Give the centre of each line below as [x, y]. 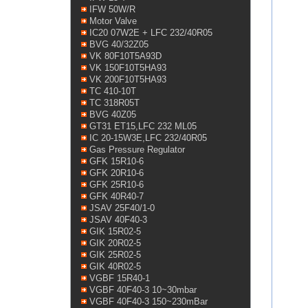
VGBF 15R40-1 [120, 278]
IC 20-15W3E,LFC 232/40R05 [148, 138]
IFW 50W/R [112, 9]
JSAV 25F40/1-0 [122, 208]
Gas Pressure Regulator [137, 150]
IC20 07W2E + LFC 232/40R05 [151, 33]
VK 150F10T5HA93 [128, 68]
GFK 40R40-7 [117, 196]
